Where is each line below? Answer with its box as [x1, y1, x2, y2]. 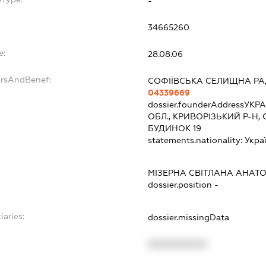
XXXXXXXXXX [148, 239, 208, 249]
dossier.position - [148, 179, 219, 189]
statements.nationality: [148, 135, 245, 145]
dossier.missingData [148, 212, 230, 222]
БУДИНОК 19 [148, 123, 202, 133]
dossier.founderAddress [148, 99, 245, 109]
